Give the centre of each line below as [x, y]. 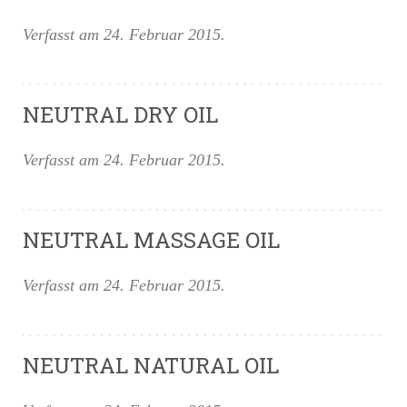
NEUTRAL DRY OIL [120, 114]
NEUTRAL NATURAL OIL [151, 365]
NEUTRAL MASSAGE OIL [151, 240]
